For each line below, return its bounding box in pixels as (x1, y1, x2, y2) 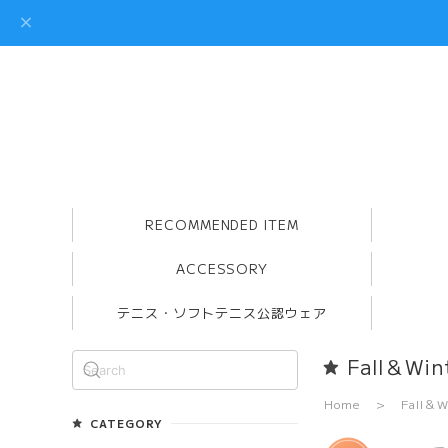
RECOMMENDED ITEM (144, 215, 300, 235)
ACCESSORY (175, 259, 269, 279)
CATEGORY (89, 414, 163, 431)
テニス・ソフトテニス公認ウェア (117, 303, 327, 323)
